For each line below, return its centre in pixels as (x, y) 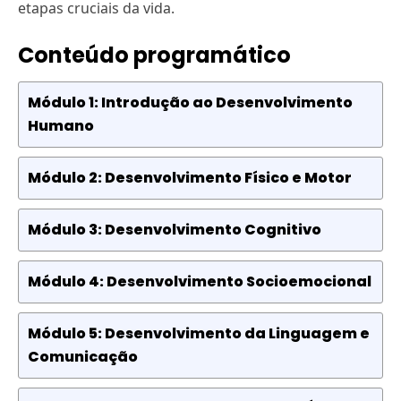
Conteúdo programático (154, 55)
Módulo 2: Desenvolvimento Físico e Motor (190, 178)
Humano (61, 126)
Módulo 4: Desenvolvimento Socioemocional (200, 282)
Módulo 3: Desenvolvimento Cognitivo (175, 230)
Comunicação (83, 357)
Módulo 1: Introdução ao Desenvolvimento (190, 103)
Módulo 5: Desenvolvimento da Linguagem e (199, 334)
